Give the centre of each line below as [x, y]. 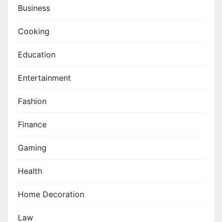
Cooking [34, 31]
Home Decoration [51, 194]
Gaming [32, 147]
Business [34, 8]
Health [30, 171]
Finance [32, 124]
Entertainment [44, 78]
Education [37, 54]
